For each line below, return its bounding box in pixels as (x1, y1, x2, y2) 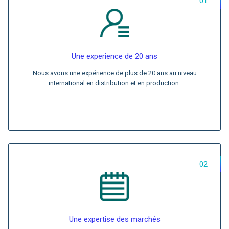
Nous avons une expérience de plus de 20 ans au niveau (32, 69, 197, 77)
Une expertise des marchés (68, 215, 161, 224)
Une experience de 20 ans (72, 52, 157, 61)
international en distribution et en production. (49, 79, 180, 87)
